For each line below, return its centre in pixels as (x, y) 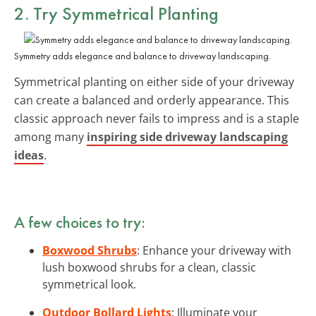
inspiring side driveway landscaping (187, 136)
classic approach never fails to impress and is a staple (157, 118)
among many (50, 136)
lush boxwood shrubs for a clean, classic (149, 267)
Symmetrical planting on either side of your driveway (154, 81)
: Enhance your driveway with (214, 250)
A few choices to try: (80, 222)
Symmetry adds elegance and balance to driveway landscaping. (142, 55)
